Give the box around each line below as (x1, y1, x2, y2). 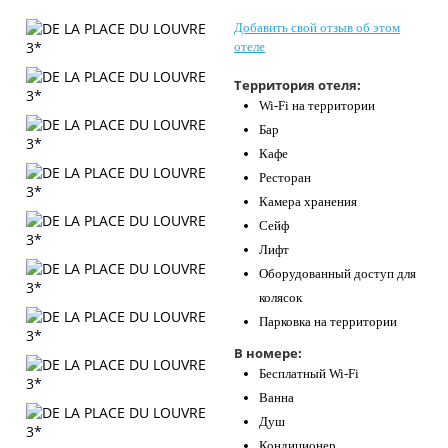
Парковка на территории (259, 314, 397, 329)
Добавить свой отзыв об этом (234, 20, 400, 35)
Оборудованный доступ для (259, 266, 416, 281)
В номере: (234, 344, 302, 362)
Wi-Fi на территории (259, 98, 375, 113)
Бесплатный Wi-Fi (259, 366, 359, 381)
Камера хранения (259, 194, 357, 209)
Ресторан (259, 170, 311, 185)
